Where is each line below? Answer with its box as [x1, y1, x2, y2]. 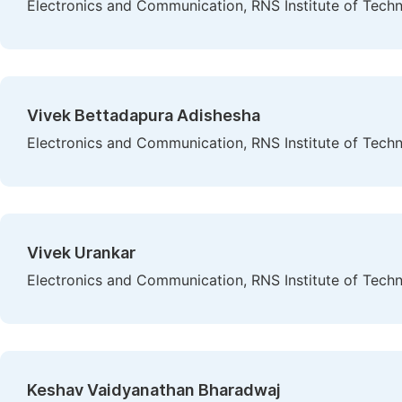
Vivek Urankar [27, 243, 135, 262]
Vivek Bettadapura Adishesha [27, 106, 260, 125]
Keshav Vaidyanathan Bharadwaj [27, 380, 281, 399]
